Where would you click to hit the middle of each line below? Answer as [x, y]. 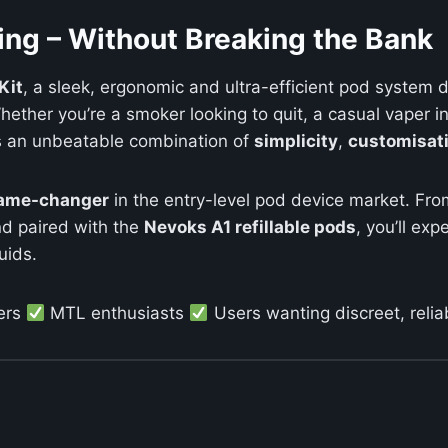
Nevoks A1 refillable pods [250, 227]
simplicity [296, 141]
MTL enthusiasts [117, 313]
